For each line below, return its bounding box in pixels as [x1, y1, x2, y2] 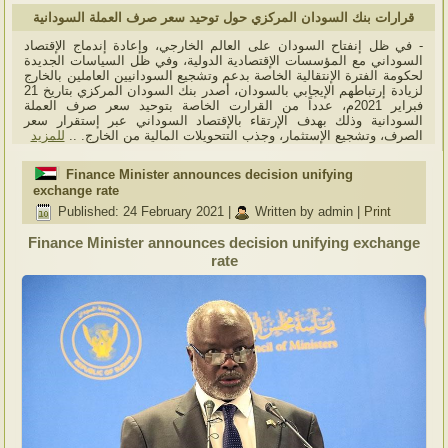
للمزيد [30, 127, 65, 143]
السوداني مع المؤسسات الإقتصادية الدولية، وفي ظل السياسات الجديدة [24, 52, 423, 68]
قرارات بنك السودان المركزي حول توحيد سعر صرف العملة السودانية [33, 9, 414, 25]
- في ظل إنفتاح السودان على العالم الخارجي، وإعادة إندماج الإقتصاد [24, 37, 423, 53]
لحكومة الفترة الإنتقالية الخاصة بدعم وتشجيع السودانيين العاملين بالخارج [24, 67, 423, 83]
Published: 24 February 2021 [58, 204, 225, 220]
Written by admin [255, 204, 354, 220]
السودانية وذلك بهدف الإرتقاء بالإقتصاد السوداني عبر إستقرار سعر [24, 112, 423, 128]
